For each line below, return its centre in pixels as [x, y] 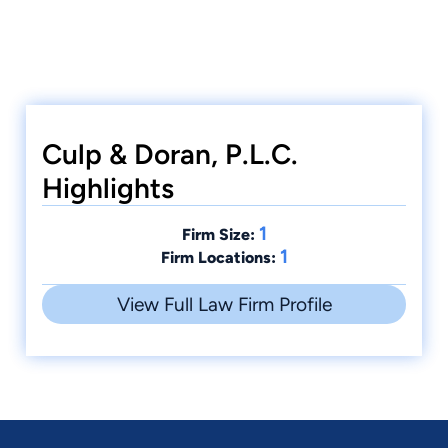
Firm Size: [218, 234]
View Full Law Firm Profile [224, 304]
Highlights [108, 187]
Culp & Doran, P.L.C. [170, 153]
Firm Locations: [218, 257]
